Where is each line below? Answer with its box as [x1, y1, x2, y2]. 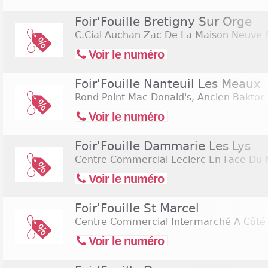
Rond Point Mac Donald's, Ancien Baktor [75, 92, 264, 103]
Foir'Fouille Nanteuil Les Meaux [75, 77, 261, 91]
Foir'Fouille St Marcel [75, 201, 199, 215]
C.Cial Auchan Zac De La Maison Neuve [75, 29, 262, 41]
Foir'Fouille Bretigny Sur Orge [75, 14, 252, 29]
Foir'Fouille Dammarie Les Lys [75, 139, 251, 153]
